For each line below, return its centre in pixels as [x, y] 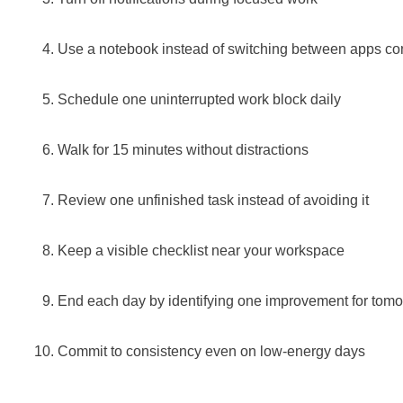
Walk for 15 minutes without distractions [183, 150]
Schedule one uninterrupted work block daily [199, 99]
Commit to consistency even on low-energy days [211, 351]
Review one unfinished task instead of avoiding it [213, 200]
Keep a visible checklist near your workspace [201, 251]
